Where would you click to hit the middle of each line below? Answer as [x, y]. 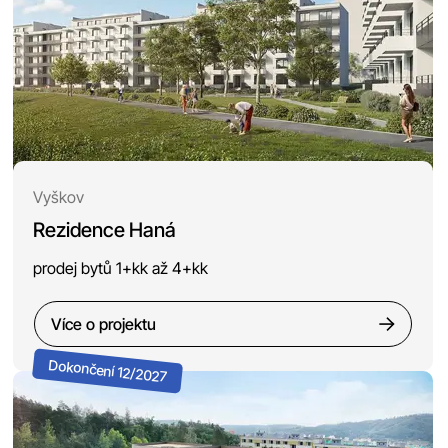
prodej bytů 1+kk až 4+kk [121, 267]
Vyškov [59, 196]
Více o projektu [104, 323]
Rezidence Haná [105, 229]
